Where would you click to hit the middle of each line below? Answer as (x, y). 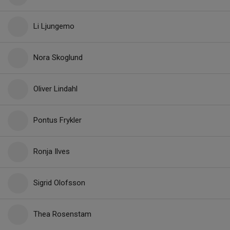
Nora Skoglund (58, 57)
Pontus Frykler (57, 120)
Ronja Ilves (52, 151)
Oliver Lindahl (55, 89)
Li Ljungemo (54, 26)
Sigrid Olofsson (59, 183)
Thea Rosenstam (62, 214)
